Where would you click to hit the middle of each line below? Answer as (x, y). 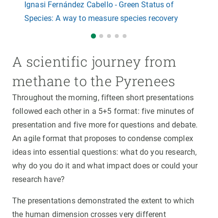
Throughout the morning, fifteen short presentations (103, 98)
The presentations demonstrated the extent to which (103, 201)
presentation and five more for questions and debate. (105, 125)
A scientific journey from (94, 62)
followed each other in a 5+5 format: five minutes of (103, 111)
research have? (39, 180)
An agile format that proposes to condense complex (103, 139)
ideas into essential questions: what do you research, (105, 152)
